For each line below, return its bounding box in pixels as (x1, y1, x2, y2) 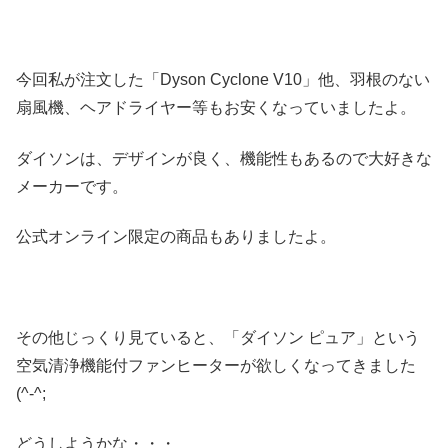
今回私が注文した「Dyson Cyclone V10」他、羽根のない (16, 71, 430, 89)
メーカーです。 (16, 177, 128, 195)
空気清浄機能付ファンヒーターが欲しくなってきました (16, 356, 416, 374)
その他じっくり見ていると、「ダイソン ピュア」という (16, 328, 420, 346)
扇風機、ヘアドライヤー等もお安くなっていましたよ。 (16, 99, 416, 117)
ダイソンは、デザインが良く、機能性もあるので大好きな (16, 149, 432, 167)
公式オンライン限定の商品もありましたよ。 (16, 228, 336, 245)
